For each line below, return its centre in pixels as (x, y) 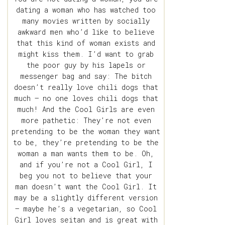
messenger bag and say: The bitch (86, 76)
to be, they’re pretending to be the (86, 143)
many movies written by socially (86, 21)
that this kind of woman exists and (86, 43)
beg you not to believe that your (86, 176)
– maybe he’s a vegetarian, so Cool (86, 209)
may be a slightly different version (86, 198)
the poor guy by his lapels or (86, 65)
